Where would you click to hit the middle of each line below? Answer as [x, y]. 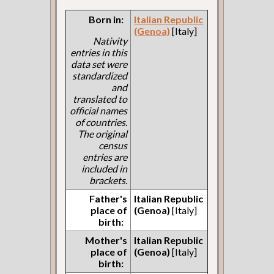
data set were [99, 64]
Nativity [110, 40]
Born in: [106, 19]
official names [99, 110]
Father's [109, 198]
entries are [105, 157]
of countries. [102, 122]
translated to [100, 98]
